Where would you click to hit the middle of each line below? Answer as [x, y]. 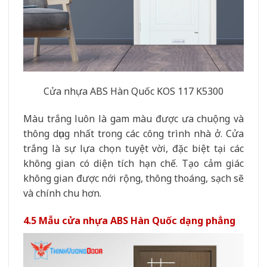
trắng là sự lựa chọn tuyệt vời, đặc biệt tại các [133, 148]
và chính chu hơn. [62, 193]
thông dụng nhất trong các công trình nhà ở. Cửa [133, 133]
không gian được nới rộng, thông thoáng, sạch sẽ [133, 178]
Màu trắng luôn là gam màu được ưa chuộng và [133, 118]
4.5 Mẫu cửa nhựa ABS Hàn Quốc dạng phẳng [129, 220]
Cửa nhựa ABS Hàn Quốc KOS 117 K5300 [133, 91]
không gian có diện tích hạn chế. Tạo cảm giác [133, 163]
